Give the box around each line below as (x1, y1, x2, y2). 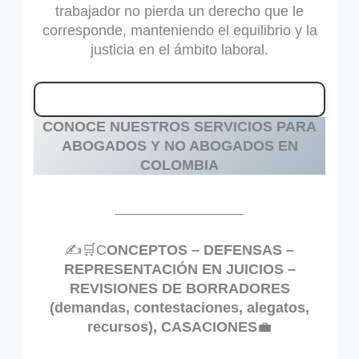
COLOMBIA (140, 157, 219, 174)
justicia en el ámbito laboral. (91, 41, 268, 58)
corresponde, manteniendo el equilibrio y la (42, 22, 317, 38)
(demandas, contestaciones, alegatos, (50, 300, 309, 317)
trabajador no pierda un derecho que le (55, 2, 304, 19)
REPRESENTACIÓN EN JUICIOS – (63, 261, 296, 278)
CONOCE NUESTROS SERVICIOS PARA (42, 119, 317, 135)
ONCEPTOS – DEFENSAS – (107, 242, 294, 259)
